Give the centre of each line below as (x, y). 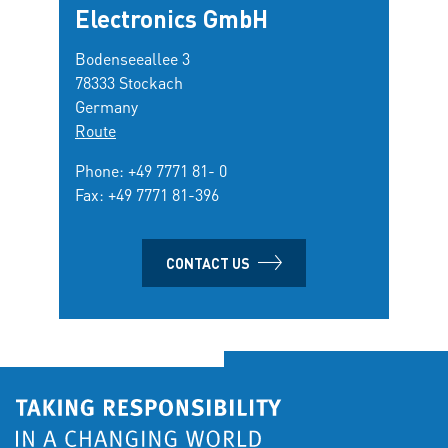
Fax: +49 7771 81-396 (147, 195)
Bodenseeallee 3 (132, 59)
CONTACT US (208, 263)
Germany (106, 107)
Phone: (101, 171)
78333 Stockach (129, 83)
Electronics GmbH (171, 19)
